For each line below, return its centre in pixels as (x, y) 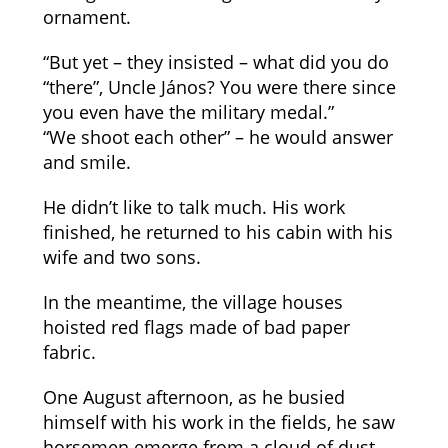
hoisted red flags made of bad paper (196, 327)
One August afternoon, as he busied (193, 397)
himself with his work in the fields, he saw (218, 422)
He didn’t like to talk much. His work (193, 207)
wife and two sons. (121, 257)
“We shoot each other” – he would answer (217, 137)
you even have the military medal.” (188, 112)
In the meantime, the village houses (192, 302)
